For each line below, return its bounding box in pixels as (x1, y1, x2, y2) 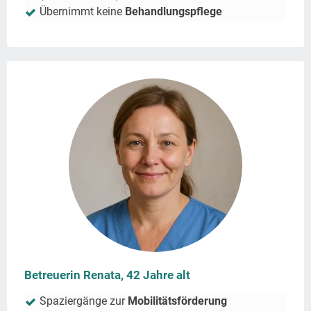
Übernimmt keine (40, 5, 125, 19)
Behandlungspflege (125, 5, 222, 19)
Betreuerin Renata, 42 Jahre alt (24, 268, 190, 283)
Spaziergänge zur (40, 294, 128, 308)
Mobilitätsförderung (128, 294, 227, 308)
